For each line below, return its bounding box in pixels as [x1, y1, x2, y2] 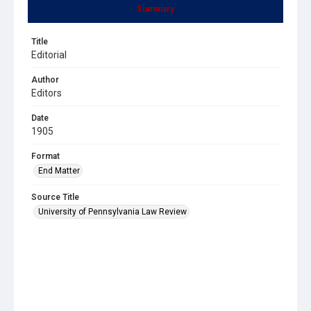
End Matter [38, 165, 80, 176]
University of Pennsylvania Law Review [38, 206, 187, 217]
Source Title [31, 192, 79, 202]
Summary [137, 3, 174, 14]
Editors [31, 87, 62, 99]
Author [31, 74, 59, 85]
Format [31, 151, 60, 161]
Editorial [31, 49, 67, 60]
